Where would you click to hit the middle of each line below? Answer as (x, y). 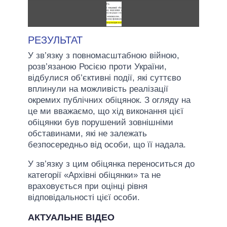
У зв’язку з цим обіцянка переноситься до (111, 164)
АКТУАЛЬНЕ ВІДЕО (71, 217)
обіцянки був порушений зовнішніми (101, 122)
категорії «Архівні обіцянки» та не (94, 175)
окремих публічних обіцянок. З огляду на (109, 100)
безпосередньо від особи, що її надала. (107, 144)
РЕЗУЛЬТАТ (55, 40)
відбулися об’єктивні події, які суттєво (104, 78)
